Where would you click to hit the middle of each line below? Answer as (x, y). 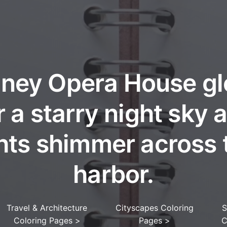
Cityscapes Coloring (155, 208)
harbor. (113, 174)
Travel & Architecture (47, 208)
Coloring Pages (44, 221)
